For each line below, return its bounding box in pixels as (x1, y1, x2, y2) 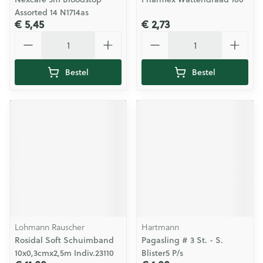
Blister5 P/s (141, 247, 183, 259)
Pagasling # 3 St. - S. (141, 234, 223, 246)
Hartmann (141, 221, 179, 233)
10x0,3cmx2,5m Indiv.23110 (15, 247, 114, 259)
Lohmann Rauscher (15, 221, 85, 233)
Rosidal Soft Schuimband (15, 234, 114, 246)
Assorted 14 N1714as (15, 6, 89, 18)
